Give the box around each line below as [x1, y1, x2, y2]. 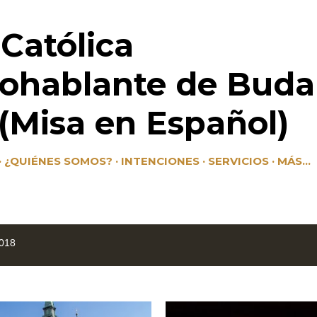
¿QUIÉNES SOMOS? [4, 154, 113, 168]
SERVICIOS [208, 154, 269, 168]
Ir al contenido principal [93, 11, 224, 25]
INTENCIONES [121, 154, 200, 168]
